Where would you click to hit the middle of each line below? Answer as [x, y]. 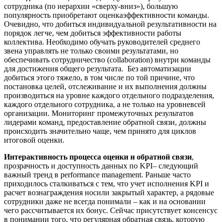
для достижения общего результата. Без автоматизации [98, 69]
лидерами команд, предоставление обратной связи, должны [105, 122]
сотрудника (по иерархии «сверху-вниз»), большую [91, 6]
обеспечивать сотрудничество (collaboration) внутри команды [107, 60]
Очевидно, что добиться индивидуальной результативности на [110, 24]
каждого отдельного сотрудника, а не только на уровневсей [105, 105]
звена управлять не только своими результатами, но [91, 51]
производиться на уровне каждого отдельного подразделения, [109, 96]
